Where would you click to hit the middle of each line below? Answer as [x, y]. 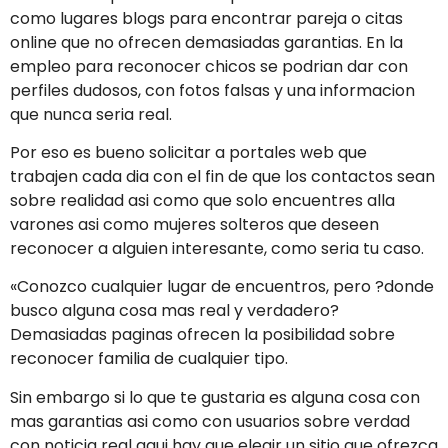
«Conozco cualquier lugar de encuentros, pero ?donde [222, 287]
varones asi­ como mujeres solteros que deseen [194, 224]
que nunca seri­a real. [91, 114]
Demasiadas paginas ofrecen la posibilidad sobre [202, 335]
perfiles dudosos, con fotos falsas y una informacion [212, 90]
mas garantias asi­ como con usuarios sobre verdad [210, 421]
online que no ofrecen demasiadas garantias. [186, 42]
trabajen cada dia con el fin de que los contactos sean [222, 176]
